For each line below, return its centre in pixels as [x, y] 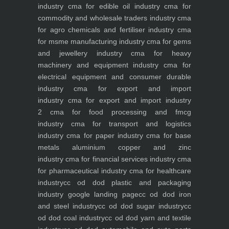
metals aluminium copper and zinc [114, 147]
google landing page [101, 194]
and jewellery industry [80, 53]
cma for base [167, 136]
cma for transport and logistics [127, 124]
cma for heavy [157, 53]
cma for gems [168, 42]
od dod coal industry [72, 218]
